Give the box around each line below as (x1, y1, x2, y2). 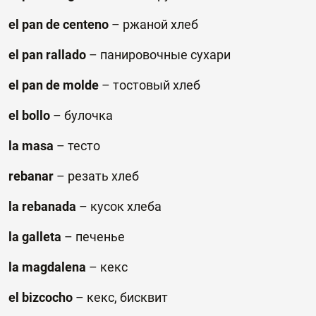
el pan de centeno (8, 17, 109, 32)
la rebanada (8, 199, 76, 214)
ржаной (123, 17, 168, 32)
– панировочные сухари (86, 47, 231, 62)
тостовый (113, 78, 170, 92)
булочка (64, 108, 113, 123)
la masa (8, 138, 54, 153)
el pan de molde (8, 78, 99, 92)
